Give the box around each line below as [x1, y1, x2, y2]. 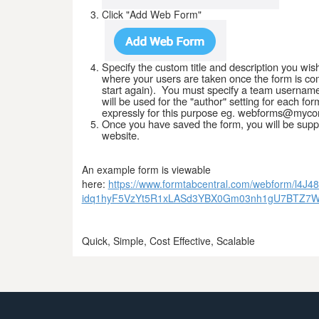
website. [101, 127, 140, 142]
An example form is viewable [81, 162, 211, 177]
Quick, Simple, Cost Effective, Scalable [81, 233, 255, 248]
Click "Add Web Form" [101, 6, 202, 21]
